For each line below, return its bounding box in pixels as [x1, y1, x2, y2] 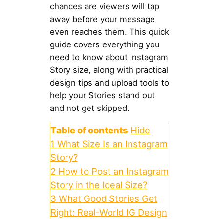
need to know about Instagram [49, 52, 168, 63]
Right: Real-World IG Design [50, 206, 167, 218]
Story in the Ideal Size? [50, 179, 147, 190]
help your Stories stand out [49, 90, 155, 101]
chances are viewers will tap [49, 1, 159, 12]
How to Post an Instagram [58, 165, 169, 176]
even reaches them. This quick [49, 27, 169, 37]
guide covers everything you [49, 40, 160, 50]
